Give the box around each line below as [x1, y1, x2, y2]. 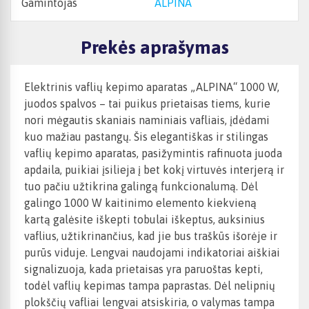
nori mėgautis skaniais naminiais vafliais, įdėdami [24, 114, 270, 127]
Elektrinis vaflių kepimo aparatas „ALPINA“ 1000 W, [24, 81, 279, 94]
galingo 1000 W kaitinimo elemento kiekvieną [24, 197, 257, 210]
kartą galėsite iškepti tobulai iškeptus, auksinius [24, 213, 265, 226]
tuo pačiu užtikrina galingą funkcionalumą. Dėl [24, 180, 258, 193]
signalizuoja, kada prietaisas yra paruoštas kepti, [24, 263, 263, 276]
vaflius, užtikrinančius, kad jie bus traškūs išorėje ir [24, 230, 277, 243]
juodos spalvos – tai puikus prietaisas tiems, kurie [24, 97, 270, 110]
